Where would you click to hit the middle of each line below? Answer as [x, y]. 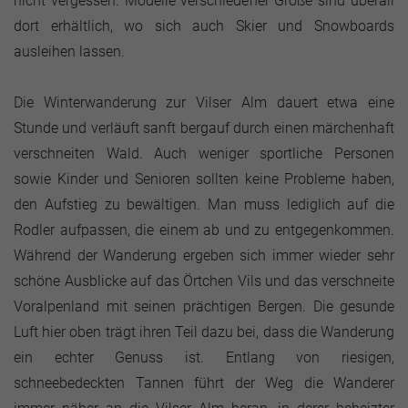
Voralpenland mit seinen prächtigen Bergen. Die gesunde [204, 306]
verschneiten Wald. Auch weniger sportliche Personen [204, 153]
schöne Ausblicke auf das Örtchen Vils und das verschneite [204, 281]
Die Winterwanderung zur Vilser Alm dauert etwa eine [204, 102]
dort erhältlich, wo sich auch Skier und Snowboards [204, 26]
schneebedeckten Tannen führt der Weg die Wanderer [204, 383]
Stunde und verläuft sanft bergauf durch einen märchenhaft [204, 128]
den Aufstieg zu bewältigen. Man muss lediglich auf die [204, 204]
